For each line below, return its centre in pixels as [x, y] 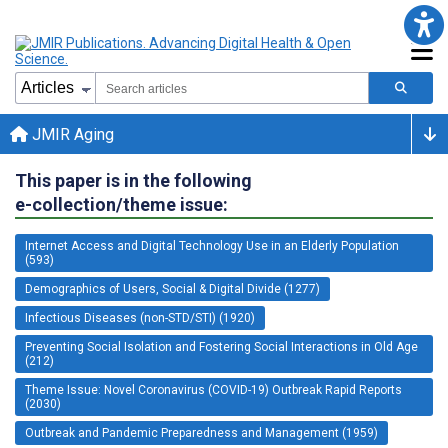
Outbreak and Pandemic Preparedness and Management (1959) [201, 432]
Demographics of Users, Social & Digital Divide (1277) [172, 288]
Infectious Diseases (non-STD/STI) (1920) [140, 317]
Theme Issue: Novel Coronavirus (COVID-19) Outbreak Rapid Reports [213, 389]
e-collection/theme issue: [121, 204]
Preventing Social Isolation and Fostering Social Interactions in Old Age [221, 346]
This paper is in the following [133, 180]
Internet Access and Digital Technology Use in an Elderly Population [212, 245]
